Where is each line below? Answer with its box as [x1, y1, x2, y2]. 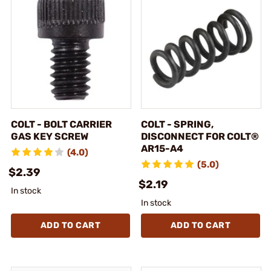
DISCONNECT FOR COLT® [141, 130, 259, 142]
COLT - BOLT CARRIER [11, 118, 112, 130]
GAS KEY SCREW [11, 130, 88, 142]
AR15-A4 [141, 142, 183, 154]
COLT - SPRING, [141, 118, 214, 130]
